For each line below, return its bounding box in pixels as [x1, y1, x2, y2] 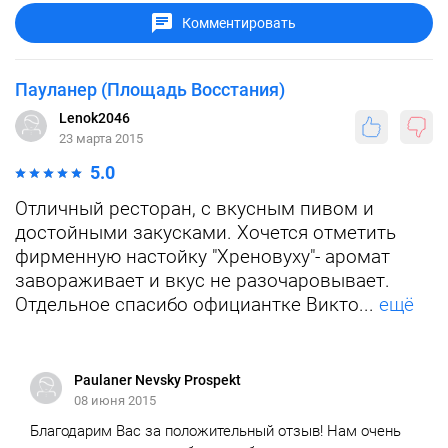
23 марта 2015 [59, 131, 143, 146]
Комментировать [182, 15, 296, 31]
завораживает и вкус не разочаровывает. [15, 269, 390, 292]
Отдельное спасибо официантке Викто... [15, 293, 374, 316]
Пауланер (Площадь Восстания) [15, 79, 285, 100]
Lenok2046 [59, 110, 130, 126]
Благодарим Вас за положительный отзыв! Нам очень [30, 422, 401, 440]
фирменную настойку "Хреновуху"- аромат [15, 245, 390, 268]
